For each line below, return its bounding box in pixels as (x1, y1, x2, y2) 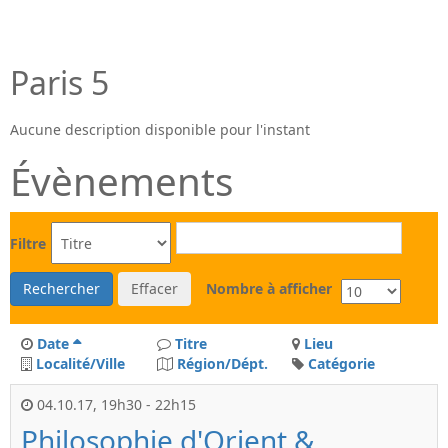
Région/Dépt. (176, 354, 268, 373)
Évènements (10, 155, 233, 207)
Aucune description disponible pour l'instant (10, 120, 310, 139)
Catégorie (308, 354, 376, 373)
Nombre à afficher (206, 279, 332, 298)
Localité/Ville (36, 354, 125, 373)
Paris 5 (10, 61, 109, 104)
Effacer (131, 279, 178, 298)
